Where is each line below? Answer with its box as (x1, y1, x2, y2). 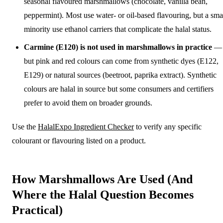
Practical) (12, 203, 63, 217)
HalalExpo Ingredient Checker (38, 122, 134, 131)
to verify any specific (134, 122, 202, 131)
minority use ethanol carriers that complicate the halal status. (24, 24, 212, 33)
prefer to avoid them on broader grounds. (24, 98, 152, 107)
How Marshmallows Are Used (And (12, 172, 193, 186)
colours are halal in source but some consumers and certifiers (24, 84, 214, 93)
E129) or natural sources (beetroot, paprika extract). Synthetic (24, 70, 217, 79)
